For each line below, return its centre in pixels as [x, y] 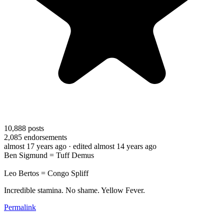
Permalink [20, 207]
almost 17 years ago [35, 146]
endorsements [44, 137]
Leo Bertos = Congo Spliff [46, 173]
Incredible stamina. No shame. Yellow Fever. [74, 190]
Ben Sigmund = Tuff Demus [49, 155]
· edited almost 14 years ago [112, 146]
